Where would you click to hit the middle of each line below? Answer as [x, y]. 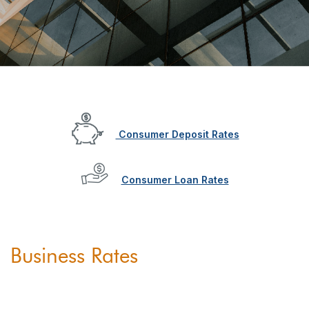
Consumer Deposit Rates [177, 134]
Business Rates [74, 256]
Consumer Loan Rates [175, 179]
